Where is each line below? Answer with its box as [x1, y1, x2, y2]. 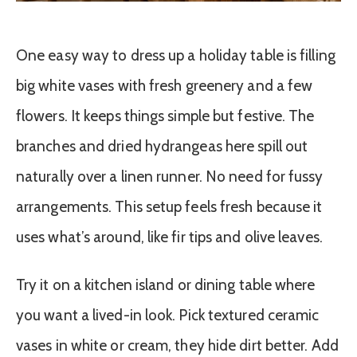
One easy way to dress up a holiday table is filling [16, 45, 335, 65]
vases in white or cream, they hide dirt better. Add [16, 336, 339, 355]
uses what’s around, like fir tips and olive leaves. [16, 227, 323, 246]
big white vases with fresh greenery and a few [16, 76, 313, 95]
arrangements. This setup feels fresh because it [16, 197, 323, 216]
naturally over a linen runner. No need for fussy [16, 167, 324, 186]
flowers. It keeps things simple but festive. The [16, 106, 315, 125]
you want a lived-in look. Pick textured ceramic [16, 306, 320, 325]
